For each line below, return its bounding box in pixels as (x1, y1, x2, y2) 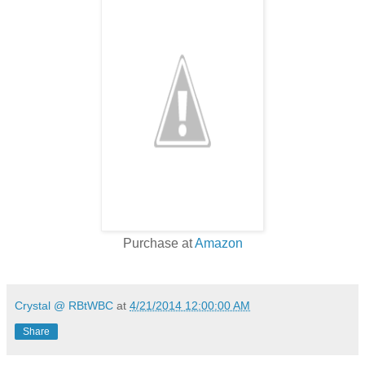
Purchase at (122, 236, 195, 251)
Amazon (194, 236, 243, 251)
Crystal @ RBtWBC (15, 299, 113, 313)
